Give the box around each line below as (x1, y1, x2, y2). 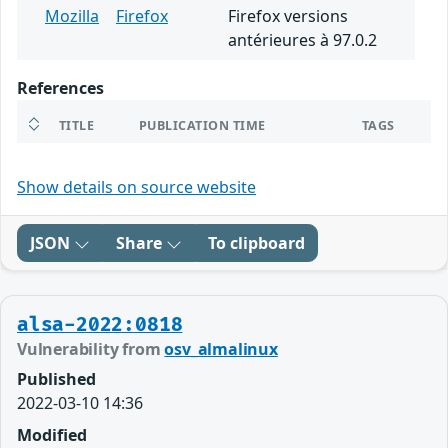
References (17, 77, 104, 100)
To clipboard (208, 232, 305, 255)
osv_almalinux (164, 338, 278, 361)
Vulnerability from (17, 338, 165, 361)
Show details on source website (17, 176, 256, 199)
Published (17, 368, 96, 391)
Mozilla (45, 5, 99, 28)
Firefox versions (228, 5, 348, 28)
